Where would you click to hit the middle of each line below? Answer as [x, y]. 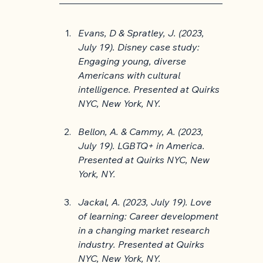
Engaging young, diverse [134, 61]
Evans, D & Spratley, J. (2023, [143, 33]
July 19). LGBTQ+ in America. [143, 146]
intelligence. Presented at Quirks [150, 90]
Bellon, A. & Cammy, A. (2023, [142, 132]
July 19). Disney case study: [140, 47]
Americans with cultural [131, 75]
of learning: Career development [150, 216]
